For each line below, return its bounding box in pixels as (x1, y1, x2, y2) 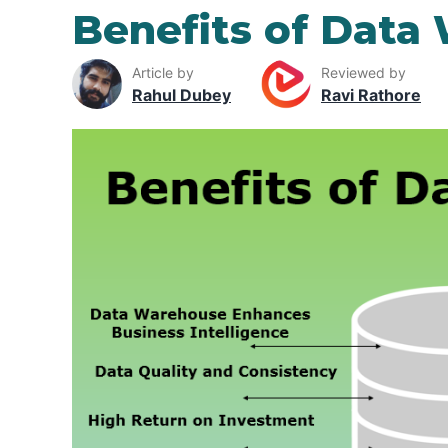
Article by (132, 63, 194, 81)
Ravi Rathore (321, 84, 421, 105)
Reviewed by (321, 63, 406, 81)
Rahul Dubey (132, 84, 231, 105)
